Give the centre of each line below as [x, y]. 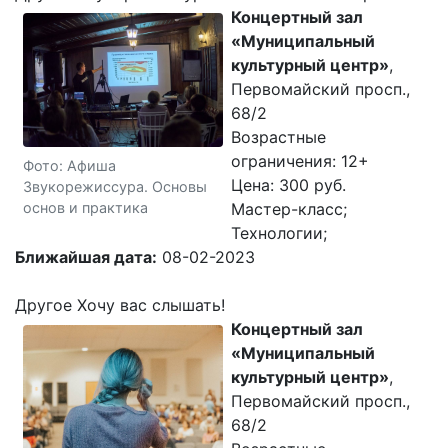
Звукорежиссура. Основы [115, 186]
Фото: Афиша [69, 165]
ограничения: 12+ [300, 161]
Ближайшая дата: [86, 257]
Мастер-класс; [289, 209]
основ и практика [85, 207]
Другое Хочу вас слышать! [120, 305]
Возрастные [278, 137]
